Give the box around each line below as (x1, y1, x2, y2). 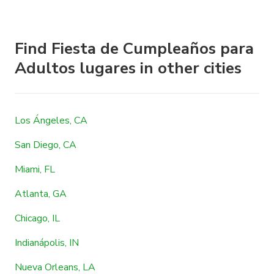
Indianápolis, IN (15, 235, 79, 250)
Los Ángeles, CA (15, 113, 87, 127)
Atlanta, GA (15, 187, 67, 201)
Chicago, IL (15, 211, 60, 225)
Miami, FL (15, 162, 55, 176)
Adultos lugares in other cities (15, 57, 242, 79)
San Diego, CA (15, 138, 76, 152)
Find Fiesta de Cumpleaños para (15, 37, 254, 59)
